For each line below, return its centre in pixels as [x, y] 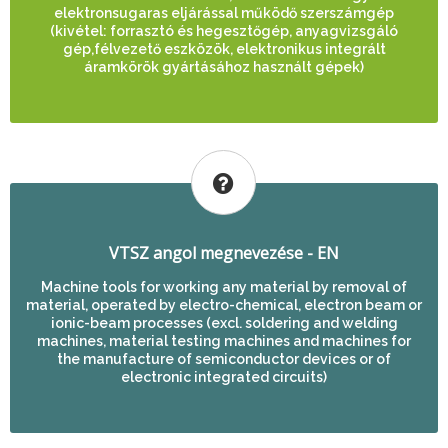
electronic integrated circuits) [224, 377]
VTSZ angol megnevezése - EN [224, 253]
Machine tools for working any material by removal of [224, 287]
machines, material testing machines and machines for [224, 341]
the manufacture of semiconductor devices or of [224, 359]
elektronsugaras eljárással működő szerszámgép [224, 13]
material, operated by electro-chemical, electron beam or [224, 305]
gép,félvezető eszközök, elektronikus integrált [224, 49]
